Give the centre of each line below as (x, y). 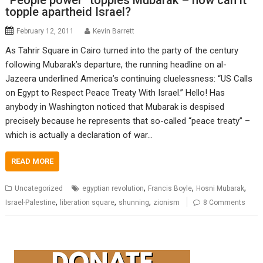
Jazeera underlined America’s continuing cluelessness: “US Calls (129, 79)
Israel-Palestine (31, 203)
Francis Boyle (170, 189)
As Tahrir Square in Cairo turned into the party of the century (122, 51)
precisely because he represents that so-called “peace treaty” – (128, 121)
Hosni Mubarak (220, 189)
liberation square (87, 203)
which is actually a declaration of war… (79, 135)
